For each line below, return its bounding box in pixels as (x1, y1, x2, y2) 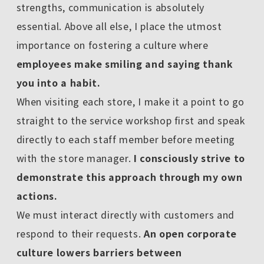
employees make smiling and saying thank (16, 56, 233, 71)
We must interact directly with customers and (16, 207, 235, 222)
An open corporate (143, 226, 237, 240)
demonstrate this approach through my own (16, 169, 243, 184)
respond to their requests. (16, 226, 144, 240)
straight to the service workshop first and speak (16, 113, 245, 127)
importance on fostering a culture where (16, 37, 209, 52)
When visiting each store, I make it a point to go (16, 94, 245, 108)
